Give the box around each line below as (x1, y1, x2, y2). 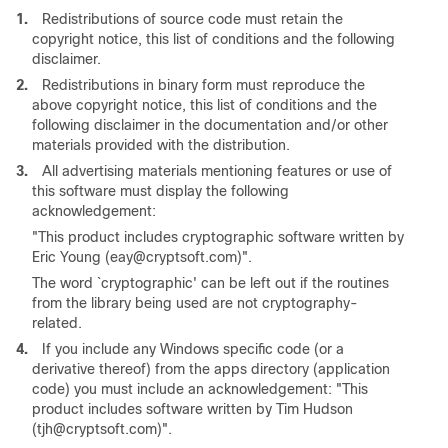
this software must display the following (32, 183, 289, 199)
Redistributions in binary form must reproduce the (42, 77, 365, 93)
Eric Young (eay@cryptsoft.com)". (32, 249, 252, 265)
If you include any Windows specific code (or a (42, 341, 344, 357)
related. (32, 315, 82, 331)
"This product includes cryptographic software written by (32, 229, 404, 245)
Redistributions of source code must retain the (42, 11, 343, 27)
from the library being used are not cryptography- (32, 295, 358, 311)
